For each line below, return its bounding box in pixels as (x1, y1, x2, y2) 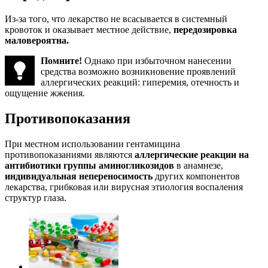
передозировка (173, 25, 237, 35)
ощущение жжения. (5, 88, 85, 99)
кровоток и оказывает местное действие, (5, 25, 173, 35)
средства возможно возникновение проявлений (41, 66, 236, 77)
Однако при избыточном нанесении (82, 56, 232, 66)
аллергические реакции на (135, 149, 249, 160)
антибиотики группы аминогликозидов (5, 160, 174, 170)
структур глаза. (5, 192, 66, 203)
